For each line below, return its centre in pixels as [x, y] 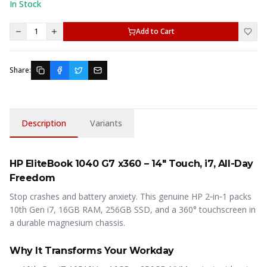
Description [44, 123]
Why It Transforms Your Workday [92, 251]
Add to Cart [155, 31]
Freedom [32, 178]
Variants [106, 123]
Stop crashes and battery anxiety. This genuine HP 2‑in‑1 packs [131, 196]
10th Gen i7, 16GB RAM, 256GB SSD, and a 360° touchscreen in [133, 209]
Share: [20, 70]
